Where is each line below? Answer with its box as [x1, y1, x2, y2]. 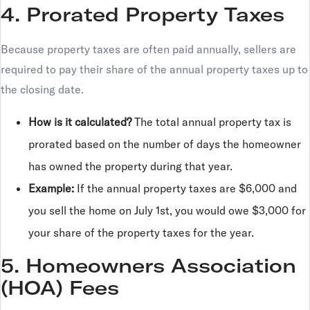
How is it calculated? [28, 115, 131, 129]
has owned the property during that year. [28, 159, 232, 173]
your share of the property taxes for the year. [28, 226, 254, 239]
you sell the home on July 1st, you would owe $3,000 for [28, 203, 306, 217]
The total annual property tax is [131, 115, 291, 129]
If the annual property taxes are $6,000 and [74, 181, 297, 195]
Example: [28, 181, 74, 195]
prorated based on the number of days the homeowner [28, 137, 301, 151]
